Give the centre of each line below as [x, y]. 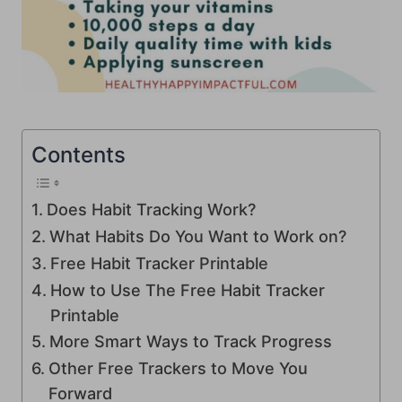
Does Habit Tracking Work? [151, 210]
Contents [79, 154]
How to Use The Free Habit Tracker [187, 291]
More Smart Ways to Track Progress [190, 342]
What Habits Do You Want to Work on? [197, 237]
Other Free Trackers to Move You [178, 369]
